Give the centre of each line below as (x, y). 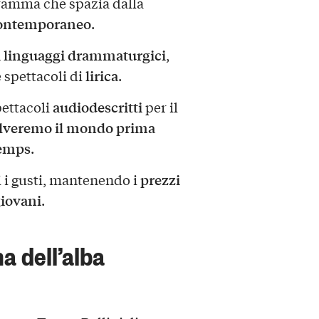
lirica (101, 76)
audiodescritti (97, 107)
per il (160, 107)
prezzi (160, 180)
